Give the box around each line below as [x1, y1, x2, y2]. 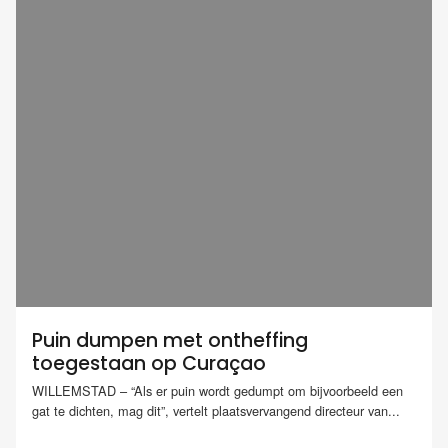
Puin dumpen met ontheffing [32, 327, 308, 354]
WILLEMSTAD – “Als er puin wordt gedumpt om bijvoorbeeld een [32, 381, 403, 401]
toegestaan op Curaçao [32, 350, 266, 377]
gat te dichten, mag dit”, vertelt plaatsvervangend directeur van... [32, 401, 400, 421]
